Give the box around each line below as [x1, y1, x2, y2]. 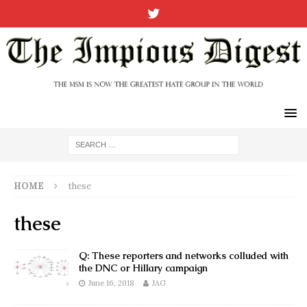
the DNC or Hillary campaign [79, 261, 208, 274]
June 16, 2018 [88, 278, 134, 288]
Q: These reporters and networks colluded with [79, 249, 288, 262]
